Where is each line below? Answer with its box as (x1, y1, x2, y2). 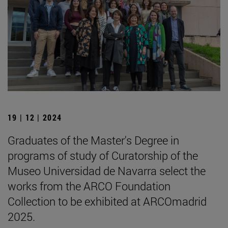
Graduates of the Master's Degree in (8, 132, 179, 148)
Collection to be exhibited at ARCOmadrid (8, 193, 207, 209)
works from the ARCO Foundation (8, 178, 170, 193)
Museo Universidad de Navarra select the (8, 163, 206, 178)
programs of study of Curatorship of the (8, 148, 198, 163)
